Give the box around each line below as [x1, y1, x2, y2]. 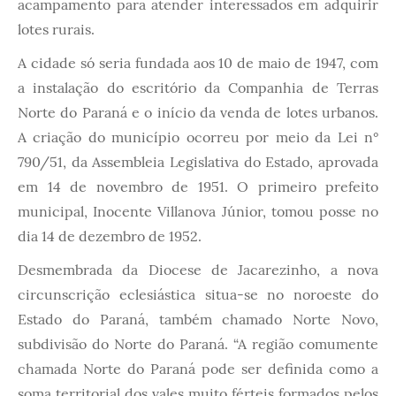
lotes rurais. [18, 19, 95, 38]
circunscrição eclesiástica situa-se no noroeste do [18, 285, 378, 303]
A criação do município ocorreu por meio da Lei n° [18, 127, 378, 146]
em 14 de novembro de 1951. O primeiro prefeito [18, 177, 378, 195]
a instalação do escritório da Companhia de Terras [18, 78, 378, 96]
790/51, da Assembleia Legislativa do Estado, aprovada [18, 152, 378, 171]
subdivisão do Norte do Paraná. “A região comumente [18, 334, 378, 353]
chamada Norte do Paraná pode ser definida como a [18, 359, 378, 377]
